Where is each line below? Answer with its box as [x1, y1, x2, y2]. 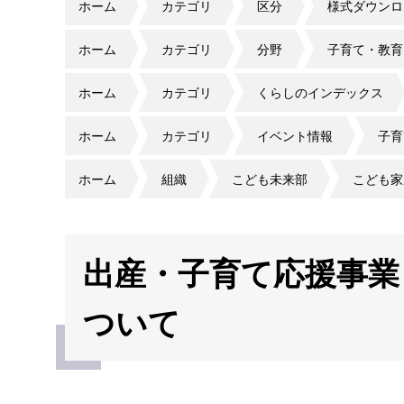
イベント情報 [257, 126, 333, 144]
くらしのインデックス [257, 83, 383, 101]
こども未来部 [232, 170, 308, 188]
